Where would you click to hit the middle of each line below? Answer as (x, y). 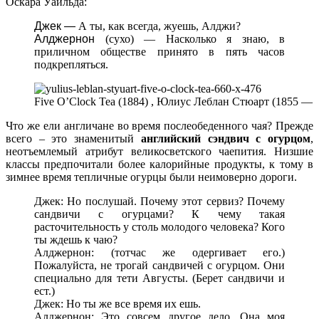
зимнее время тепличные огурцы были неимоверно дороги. (151, 177)
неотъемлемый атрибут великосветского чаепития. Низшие (159, 152)
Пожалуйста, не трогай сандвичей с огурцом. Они (159, 266)
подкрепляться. (71, 65)
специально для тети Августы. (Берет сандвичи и (159, 278)
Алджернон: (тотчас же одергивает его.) (159, 253)
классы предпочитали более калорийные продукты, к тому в (159, 164)
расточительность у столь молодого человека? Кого (159, 227)
